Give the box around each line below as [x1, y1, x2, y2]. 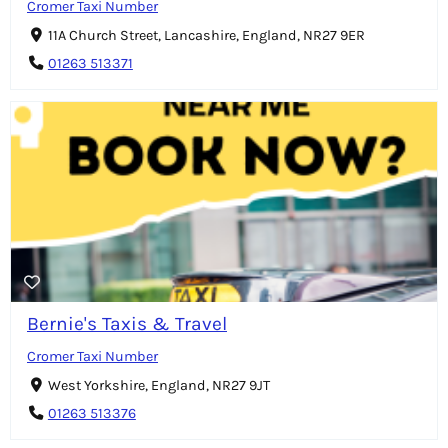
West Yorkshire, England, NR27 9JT [47, 376, 270, 394]
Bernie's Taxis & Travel [27, 311, 227, 335]
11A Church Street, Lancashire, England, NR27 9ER [47, 27, 365, 45]
